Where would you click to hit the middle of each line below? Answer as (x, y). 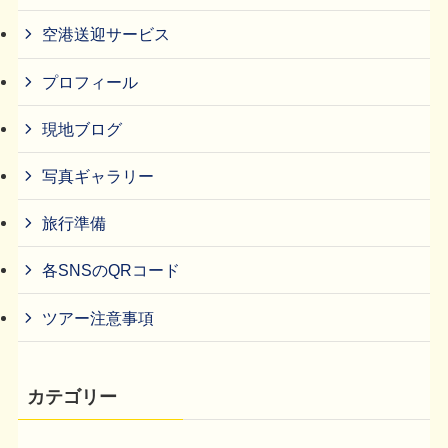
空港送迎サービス (106, 34)
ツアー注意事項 (98, 317)
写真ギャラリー (98, 175)
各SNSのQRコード (111, 270)
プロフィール (90, 81)
